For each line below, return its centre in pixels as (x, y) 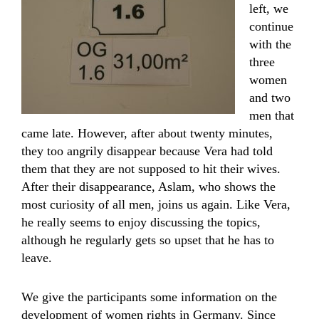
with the (270, 44)
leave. (37, 258)
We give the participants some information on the (149, 297)
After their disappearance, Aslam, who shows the (148, 187)
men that (272, 115)
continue (271, 26)
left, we (269, 9)
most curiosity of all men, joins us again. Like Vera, (156, 204)
